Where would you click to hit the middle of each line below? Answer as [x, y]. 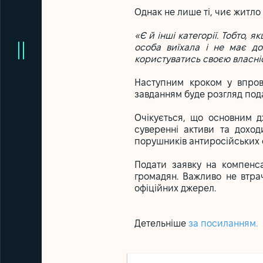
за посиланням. [223, 224]
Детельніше [162, 224]
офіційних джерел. [176, 189]
